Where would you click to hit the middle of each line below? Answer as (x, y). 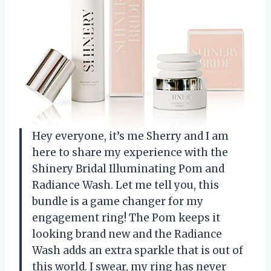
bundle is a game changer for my (118, 201)
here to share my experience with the (130, 152)
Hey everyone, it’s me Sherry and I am (130, 136)
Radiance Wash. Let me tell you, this (126, 185)
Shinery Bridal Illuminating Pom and (128, 168)
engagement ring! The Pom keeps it (126, 217)
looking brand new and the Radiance (127, 234)
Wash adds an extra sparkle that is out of (138, 250)
